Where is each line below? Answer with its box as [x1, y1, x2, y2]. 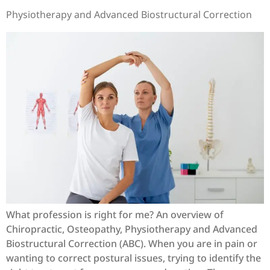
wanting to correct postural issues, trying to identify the [6, 251, 261, 265]
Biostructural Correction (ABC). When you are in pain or [6, 237, 257, 251]
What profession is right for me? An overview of [6, 208, 224, 222]
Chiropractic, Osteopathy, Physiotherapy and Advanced [6, 222, 257, 236]
